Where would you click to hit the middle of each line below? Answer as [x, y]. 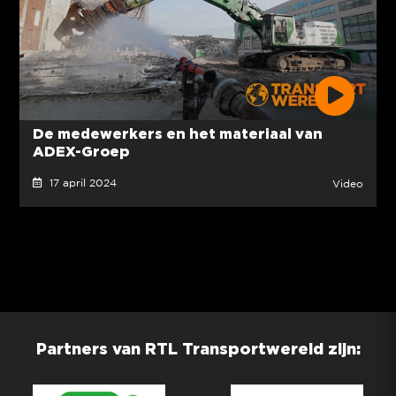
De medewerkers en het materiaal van [177, 134]
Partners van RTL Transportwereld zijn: [198, 349]
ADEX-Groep [80, 152]
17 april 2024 [79, 184]
